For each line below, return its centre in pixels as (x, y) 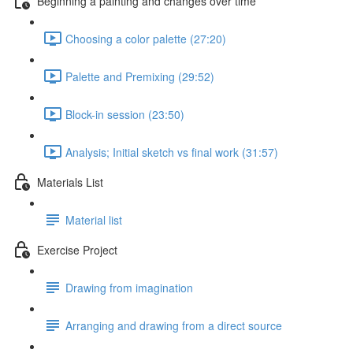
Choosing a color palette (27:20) (146, 38)
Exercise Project (77, 249)
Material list (94, 219)
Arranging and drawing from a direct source (174, 325)
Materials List (70, 182)
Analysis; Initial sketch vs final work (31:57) (172, 152)
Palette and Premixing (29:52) (140, 76)
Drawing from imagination (129, 287)
